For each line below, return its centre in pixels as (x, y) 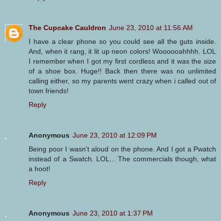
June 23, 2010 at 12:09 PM (115, 135)
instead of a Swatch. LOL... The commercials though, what (122, 159)
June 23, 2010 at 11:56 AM (151, 28)
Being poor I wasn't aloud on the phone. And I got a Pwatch (122, 149)
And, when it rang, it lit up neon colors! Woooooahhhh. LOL (122, 52)
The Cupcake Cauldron (67, 28)
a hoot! (39, 169)
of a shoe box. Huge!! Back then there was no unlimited (122, 71)
